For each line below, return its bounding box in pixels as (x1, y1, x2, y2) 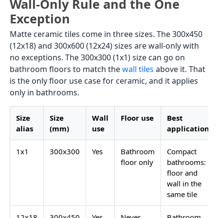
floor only (121, 157, 153, 167)
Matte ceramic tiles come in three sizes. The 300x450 (10, 28, 202, 39)
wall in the (167, 178, 201, 188)
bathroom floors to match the (10, 63, 122, 74)
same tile (167, 189, 197, 199)
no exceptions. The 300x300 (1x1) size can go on (10, 52, 185, 63)
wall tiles (122, 63, 154, 74)
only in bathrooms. (10, 87, 79, 98)
